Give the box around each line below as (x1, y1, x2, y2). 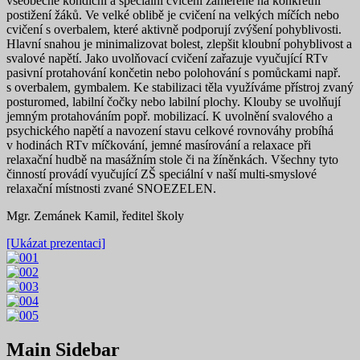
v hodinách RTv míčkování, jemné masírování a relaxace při (6, 137, 311, 152)
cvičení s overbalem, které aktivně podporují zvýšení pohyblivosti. (6, 22, 342, 36)
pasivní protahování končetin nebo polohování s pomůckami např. (6, 65, 341, 80)
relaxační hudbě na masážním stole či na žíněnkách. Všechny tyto (6, 152, 338, 166)
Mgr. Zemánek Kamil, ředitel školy (6, 208, 184, 223)
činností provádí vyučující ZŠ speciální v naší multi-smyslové (6, 166, 317, 181)
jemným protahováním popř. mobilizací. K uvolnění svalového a (6, 108, 333, 123)
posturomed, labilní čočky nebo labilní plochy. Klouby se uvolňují (6, 94, 341, 108)
